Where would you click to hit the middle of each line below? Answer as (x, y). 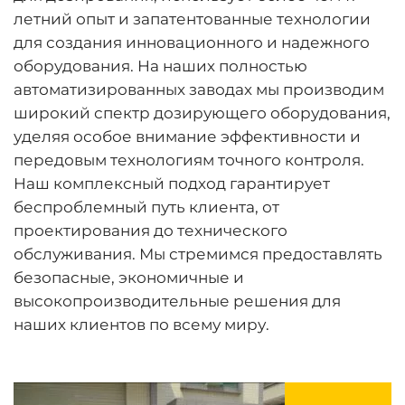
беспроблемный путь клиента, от (146, 207)
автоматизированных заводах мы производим (199, 89)
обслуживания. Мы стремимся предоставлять (198, 254)
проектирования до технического (151, 230)
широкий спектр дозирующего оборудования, (202, 113)
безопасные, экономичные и (129, 277)
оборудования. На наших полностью (160, 66)
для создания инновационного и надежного (192, 42)
